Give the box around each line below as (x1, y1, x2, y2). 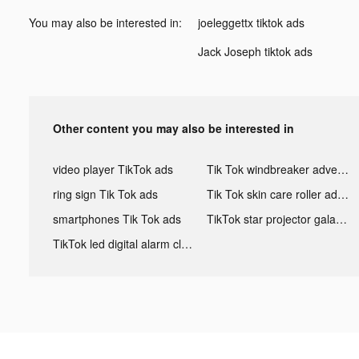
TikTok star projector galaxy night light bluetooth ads (335, 210, 347, 227)
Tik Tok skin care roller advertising (337, 185, 349, 202)
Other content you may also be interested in (53, 119, 294, 136)
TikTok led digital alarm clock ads (181, 235, 192, 252)
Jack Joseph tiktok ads (198, 42, 313, 59)
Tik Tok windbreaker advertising (337, 160, 349, 177)
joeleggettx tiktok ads (198, 14, 305, 30)
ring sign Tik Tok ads (53, 185, 158, 202)
